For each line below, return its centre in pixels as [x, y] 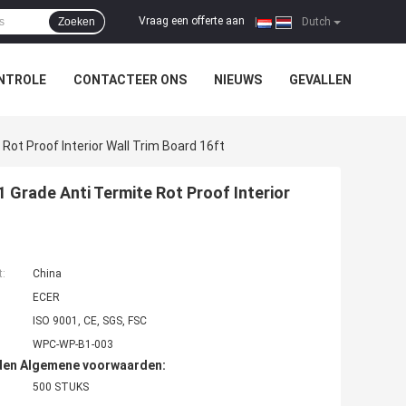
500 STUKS [61, 387]
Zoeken [77, 22]
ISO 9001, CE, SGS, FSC [90, 321]
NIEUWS [238, 80]
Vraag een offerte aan [192, 21]
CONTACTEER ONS [130, 80]
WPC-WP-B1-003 [73, 345]
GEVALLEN [320, 80]
